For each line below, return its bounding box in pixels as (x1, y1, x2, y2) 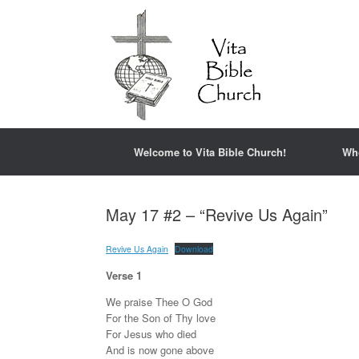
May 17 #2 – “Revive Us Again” (106, 203, 328, 226)
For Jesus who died (106, 326, 196, 341)
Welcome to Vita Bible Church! (134, 144, 286, 159)
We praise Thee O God (106, 294, 212, 309)
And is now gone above (106, 342, 214, 357)
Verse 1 (106, 268, 142, 283)
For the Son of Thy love (106, 310, 216, 325)
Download (174, 243, 213, 255)
